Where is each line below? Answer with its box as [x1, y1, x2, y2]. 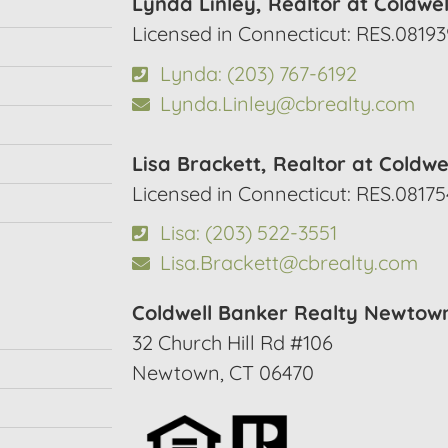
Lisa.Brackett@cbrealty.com [159, 250, 418, 276]
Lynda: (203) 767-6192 [159, 60, 357, 86]
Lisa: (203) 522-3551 [159, 220, 337, 246]
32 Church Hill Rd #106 [132, 330, 333, 356]
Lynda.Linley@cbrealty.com [159, 90, 415, 116]
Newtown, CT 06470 [132, 360, 314, 386]
